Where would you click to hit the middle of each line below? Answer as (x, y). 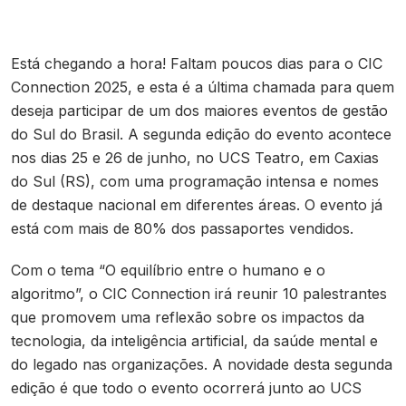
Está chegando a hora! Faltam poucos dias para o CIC (197, 63)
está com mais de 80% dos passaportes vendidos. (182, 228)
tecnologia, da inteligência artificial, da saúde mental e (194, 341)
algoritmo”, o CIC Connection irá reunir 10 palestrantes (199, 294)
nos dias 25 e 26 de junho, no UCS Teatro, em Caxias (195, 158)
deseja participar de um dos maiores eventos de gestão (199, 111)
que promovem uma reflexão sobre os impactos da (188, 317)
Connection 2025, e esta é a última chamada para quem (203, 87)
